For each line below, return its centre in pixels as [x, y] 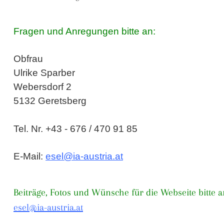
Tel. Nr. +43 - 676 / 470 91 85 [75, 129]
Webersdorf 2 [42, 87]
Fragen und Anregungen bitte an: [84, 31]
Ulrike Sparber [44, 73]
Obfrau [28, 59]
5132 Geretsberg [50, 101]
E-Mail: [29, 156]
